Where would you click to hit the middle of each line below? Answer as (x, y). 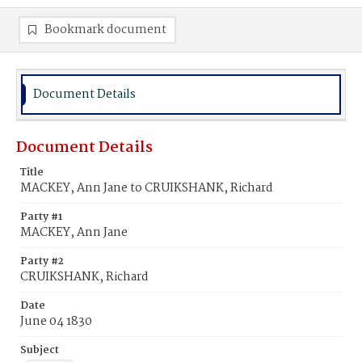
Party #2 (42, 261)
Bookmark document (105, 30)
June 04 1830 (56, 322)
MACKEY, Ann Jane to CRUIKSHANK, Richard (147, 188)
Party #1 (41, 217)
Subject (40, 350)
